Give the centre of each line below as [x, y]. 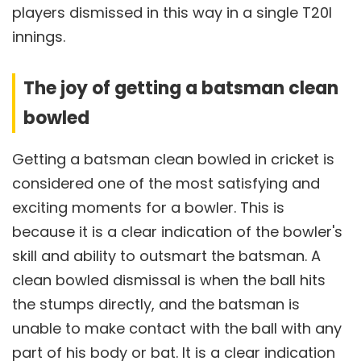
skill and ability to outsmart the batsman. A [166, 255]
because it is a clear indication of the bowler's [177, 231]
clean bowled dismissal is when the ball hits [169, 280]
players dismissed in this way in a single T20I [172, 12]
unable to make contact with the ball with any [177, 328]
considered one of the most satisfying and [166, 183]
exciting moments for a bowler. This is [148, 207]
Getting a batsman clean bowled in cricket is [173, 159]
